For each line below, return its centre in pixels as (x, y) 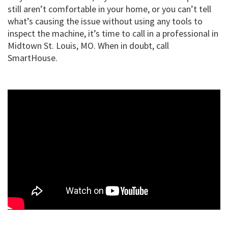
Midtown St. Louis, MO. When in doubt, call (88, 46)
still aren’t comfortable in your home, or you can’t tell (109, 9)
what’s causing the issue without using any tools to (105, 21)
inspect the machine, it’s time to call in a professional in (113, 34)
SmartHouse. (33, 58)
